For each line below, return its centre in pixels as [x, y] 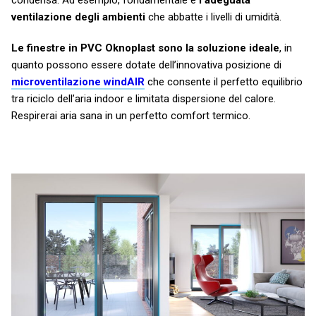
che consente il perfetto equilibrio [224, 81]
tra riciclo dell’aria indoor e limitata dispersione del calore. [144, 98]
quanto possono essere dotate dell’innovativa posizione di [146, 65]
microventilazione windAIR [78, 81]
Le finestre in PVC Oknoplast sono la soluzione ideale [145, 48]
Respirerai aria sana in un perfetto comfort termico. [131, 115]
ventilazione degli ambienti [78, 17]
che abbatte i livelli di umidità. [213, 17]
